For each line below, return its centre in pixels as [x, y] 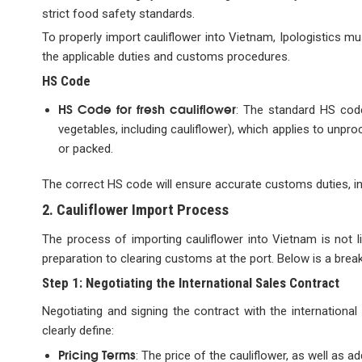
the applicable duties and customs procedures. [166, 56]
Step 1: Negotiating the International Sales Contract [191, 283]
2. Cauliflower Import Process [135, 210]
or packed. [85, 149]
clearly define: [78, 330]
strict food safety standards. [118, 13]
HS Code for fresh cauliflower [147, 109]
